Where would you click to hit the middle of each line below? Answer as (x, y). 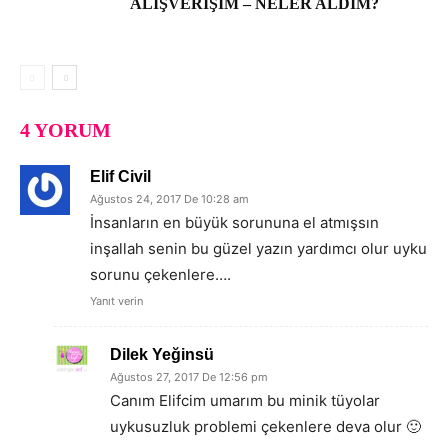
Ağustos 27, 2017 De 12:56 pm (189, 377)
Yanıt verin (116, 301)
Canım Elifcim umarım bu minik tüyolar (245, 401)
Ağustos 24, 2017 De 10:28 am (169, 199)
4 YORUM (65, 130)
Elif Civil (120, 177)
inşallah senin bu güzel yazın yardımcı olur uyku (258, 249)
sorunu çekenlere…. (160, 275)
